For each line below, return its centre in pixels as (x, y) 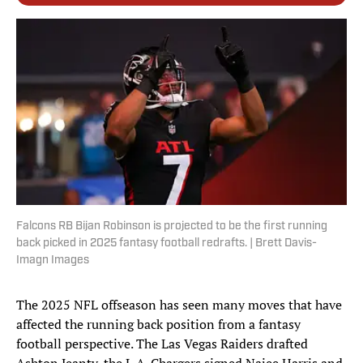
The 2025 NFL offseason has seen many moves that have (179, 305)
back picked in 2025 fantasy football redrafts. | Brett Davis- (167, 244)
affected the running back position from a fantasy (158, 325)
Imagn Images (53, 261)
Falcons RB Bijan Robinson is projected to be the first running (172, 227)
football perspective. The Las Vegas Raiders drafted (162, 344)
